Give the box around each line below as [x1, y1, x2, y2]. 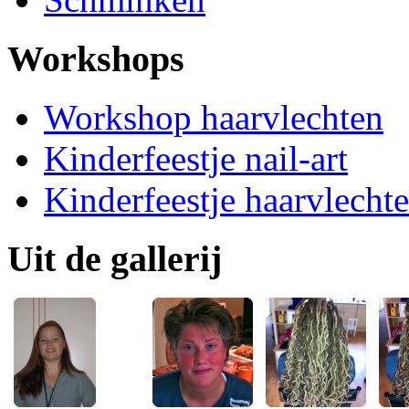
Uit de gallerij [7, 238, 222, 280]
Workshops [7, 37, 184, 79]
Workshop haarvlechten [44, 98, 383, 138]
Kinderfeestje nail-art [44, 139, 348, 179]
